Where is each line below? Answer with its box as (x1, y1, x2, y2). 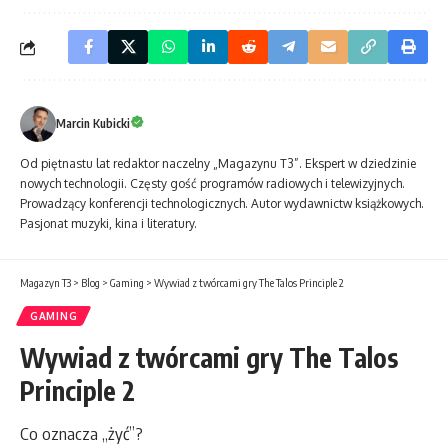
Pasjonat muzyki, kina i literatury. (20, 216, 197, 232)
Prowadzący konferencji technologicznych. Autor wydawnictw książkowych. (20, 196, 424, 212)
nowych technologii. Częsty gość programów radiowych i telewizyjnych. (20, 176, 405, 192)
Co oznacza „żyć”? (20, 422, 143, 445)
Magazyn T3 (20, 276, 71, 290)
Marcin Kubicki (56, 116, 130, 132)
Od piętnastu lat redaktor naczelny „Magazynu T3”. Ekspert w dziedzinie (20, 156, 416, 172)
